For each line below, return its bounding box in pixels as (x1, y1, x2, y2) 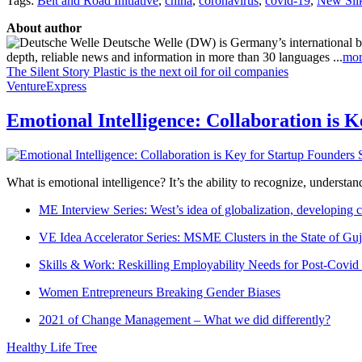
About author (6, 20, 82, 35)
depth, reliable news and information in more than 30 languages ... (6, 49, 343, 64)
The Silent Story (6, 64, 90, 78)
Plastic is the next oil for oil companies (93, 64, 288, 78)
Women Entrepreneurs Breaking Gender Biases (39, 284, 280, 299)
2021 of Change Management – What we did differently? (39, 312, 330, 326)
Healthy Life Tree (6, 339, 97, 354)
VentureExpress (6, 78, 86, 93)
